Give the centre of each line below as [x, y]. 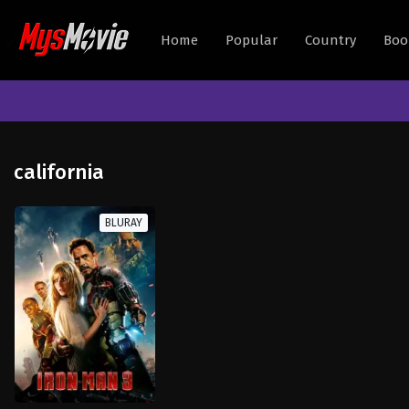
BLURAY [123, 223]
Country [330, 40]
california [59, 172]
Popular [252, 40]
